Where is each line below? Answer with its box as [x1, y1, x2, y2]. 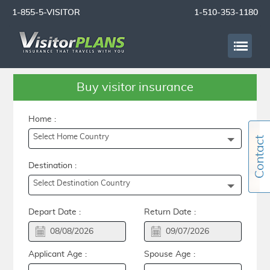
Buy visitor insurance [77, 81, 193, 93]
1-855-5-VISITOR [12, 8, 80, 17]
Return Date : [144, 208, 196, 216]
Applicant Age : [28, 250, 87, 259]
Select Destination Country [33, 180, 131, 187]
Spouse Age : [144, 250, 195, 259]
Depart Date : [28, 208, 81, 216]
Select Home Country [33, 133, 110, 141]
